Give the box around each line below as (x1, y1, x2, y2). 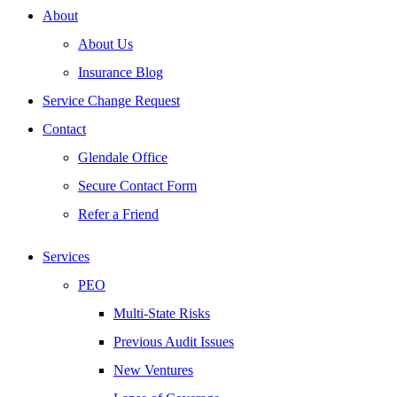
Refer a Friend (78, 206, 159, 222)
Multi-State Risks (113, 306, 210, 321)
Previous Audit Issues (113, 334, 234, 349)
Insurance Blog (78, 65, 163, 80)
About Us (78, 36, 133, 51)
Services (43, 249, 90, 264)
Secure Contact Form (78, 178, 197, 193)
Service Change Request (43, 93, 180, 108)
